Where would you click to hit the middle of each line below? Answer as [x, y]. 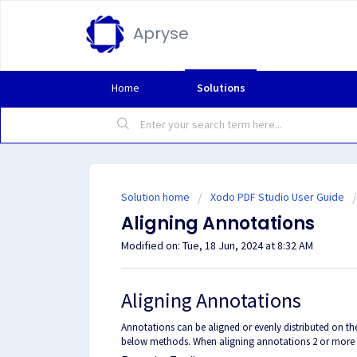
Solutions [221, 88]
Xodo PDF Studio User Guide [277, 197]
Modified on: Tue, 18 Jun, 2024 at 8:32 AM [217, 245]
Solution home [157, 197]
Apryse [161, 33]
